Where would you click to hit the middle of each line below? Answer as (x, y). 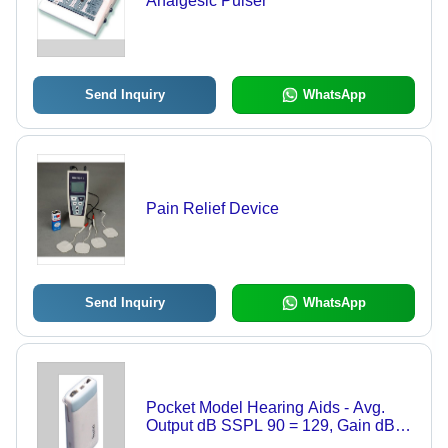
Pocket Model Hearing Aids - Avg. (265, 408)
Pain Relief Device (212, 209)
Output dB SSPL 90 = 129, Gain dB (270, 426)
